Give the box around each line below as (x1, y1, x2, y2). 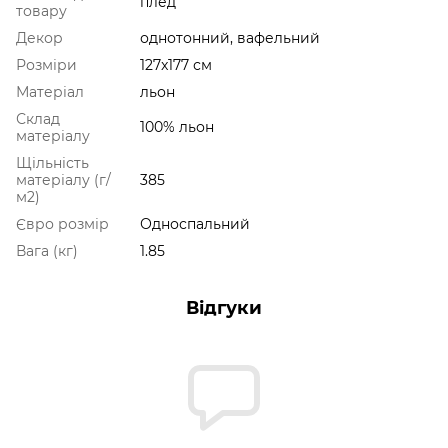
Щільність (16, 153, 89, 172)
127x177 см (140, 55, 212, 74)
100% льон (140, 117, 214, 136)
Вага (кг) (16, 241, 78, 260)
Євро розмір (16, 214, 109, 233)
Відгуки (186, 296, 262, 319)
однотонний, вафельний (140, 28, 320, 47)
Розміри (16, 55, 77, 74)
